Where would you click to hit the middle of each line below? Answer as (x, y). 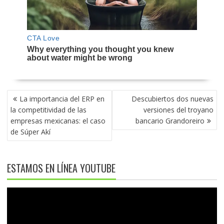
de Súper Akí (30, 132)
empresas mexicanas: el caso (58, 121)
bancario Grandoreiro (170, 121)
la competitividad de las (48, 110)
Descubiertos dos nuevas (173, 99)
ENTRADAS (26, 117)
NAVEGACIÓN (30, 95)
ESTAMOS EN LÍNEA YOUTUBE (61, 168)
